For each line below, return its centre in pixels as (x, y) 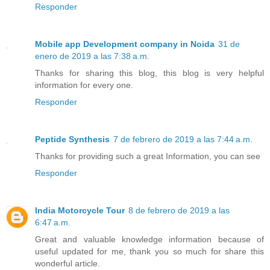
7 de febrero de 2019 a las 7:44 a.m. (183, 139)
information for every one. (84, 85)
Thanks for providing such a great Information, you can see (148, 156)
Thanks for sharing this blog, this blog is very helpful (149, 73)
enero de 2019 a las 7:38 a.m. (92, 56)
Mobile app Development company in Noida (125, 44)
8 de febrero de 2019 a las (179, 210)
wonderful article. (67, 263)
